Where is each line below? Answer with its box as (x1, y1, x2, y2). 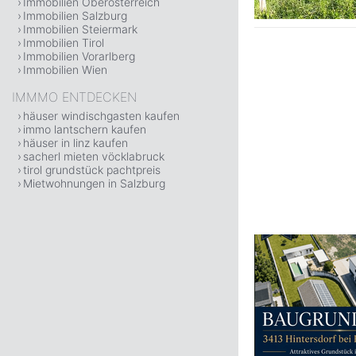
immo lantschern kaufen (23, 122, 146, 136)
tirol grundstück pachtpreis (23, 163, 161, 176)
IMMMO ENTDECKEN (12, 89, 137, 105)
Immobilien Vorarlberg (23, 49, 135, 63)
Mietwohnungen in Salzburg (23, 176, 165, 190)
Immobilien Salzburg (23, 9, 127, 22)
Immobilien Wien (23, 63, 107, 76)
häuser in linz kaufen (23, 136, 128, 149)
